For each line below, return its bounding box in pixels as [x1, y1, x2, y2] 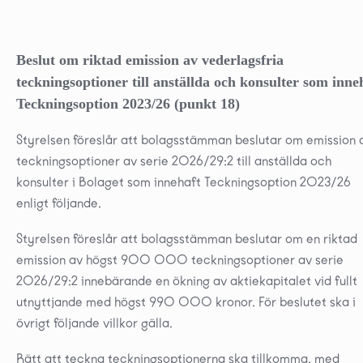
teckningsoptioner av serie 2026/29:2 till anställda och [16, 152, 331, 169]
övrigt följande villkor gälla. [16, 314, 173, 331]
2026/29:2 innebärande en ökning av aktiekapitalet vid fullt [16, 272, 357, 288]
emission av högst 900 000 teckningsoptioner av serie [16, 251, 344, 267]
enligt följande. [16, 194, 101, 211]
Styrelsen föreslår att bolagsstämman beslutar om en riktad [16, 230, 357, 246]
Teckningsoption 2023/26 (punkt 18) [16, 95, 240, 112]
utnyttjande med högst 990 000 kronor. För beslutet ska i [16, 293, 356, 310]
